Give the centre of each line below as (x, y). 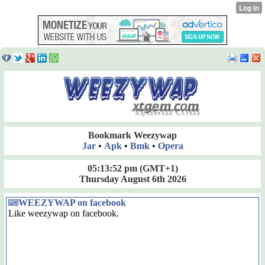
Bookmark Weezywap (132, 135)
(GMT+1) (157, 168)
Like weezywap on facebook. (64, 213)
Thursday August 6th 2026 (132, 179)
